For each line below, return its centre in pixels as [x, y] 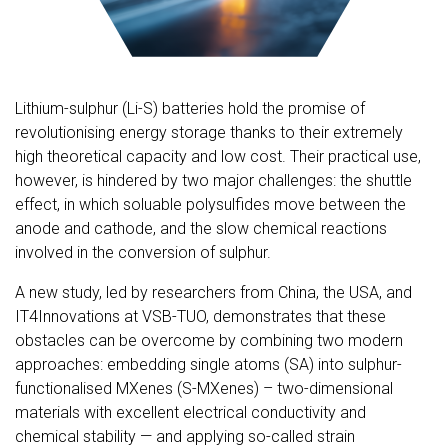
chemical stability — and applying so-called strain [185, 436]
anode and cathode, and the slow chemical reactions [201, 228]
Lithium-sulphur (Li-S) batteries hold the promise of [190, 108]
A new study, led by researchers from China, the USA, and [213, 292]
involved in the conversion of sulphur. [143, 252]
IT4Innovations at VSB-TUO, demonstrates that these [200, 316]
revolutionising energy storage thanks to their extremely [209, 132]
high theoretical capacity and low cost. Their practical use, [218, 156]
